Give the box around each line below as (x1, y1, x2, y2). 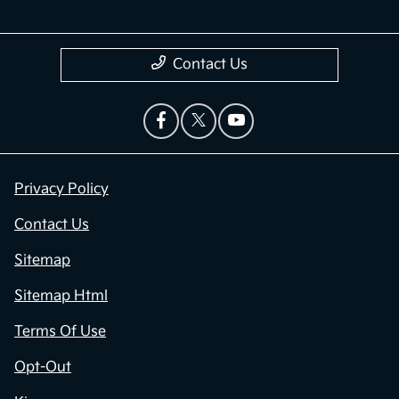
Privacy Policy (14, 181, 109, 199)
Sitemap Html (14, 288, 108, 305)
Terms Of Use (14, 323, 106, 341)
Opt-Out (14, 359, 71, 377)
